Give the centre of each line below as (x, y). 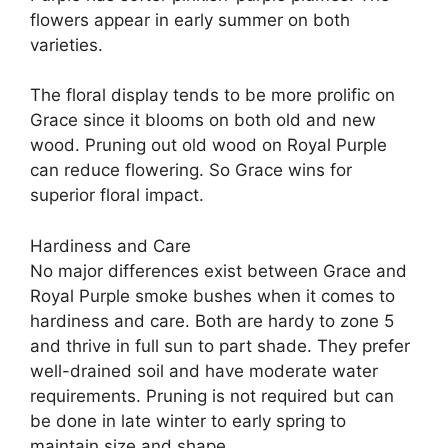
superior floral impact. (117, 195)
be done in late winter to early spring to (188, 420)
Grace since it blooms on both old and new (203, 120)
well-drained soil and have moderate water (204, 370)
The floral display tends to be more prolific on (212, 95)
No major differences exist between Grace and (218, 270)
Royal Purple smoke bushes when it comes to (212, 295)
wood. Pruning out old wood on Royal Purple (208, 145)
